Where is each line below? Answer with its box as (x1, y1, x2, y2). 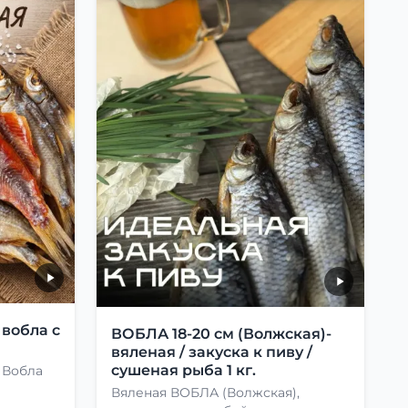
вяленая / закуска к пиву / (111, 343, 312, 362)
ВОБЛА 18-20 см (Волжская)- (111, 325, 331, 343)
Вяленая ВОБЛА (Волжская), (111, 384, 300, 402)
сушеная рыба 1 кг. (111, 362, 256, 380)
